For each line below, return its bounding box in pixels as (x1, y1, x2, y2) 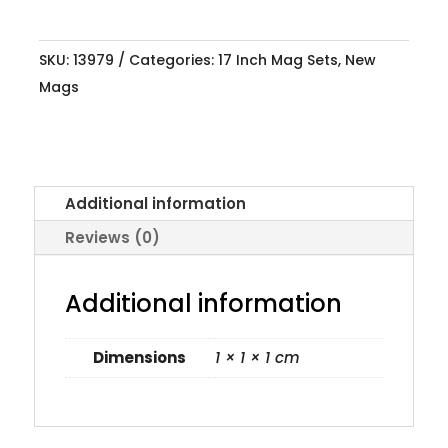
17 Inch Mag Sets (217, 49, 338, 70)
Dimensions (93, 346, 187, 368)
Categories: (128, 49, 218, 70)
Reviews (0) (64, 226, 160, 248)
